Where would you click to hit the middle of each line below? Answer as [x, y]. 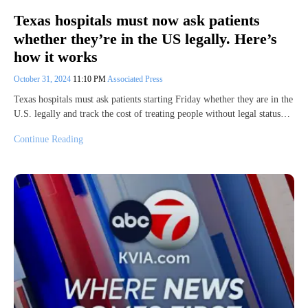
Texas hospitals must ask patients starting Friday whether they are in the [153, 99]
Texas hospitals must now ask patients [137, 21]
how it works [56, 56]
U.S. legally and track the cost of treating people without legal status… [152, 113]
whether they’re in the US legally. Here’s [145, 38]
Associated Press [135, 79]
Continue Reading [48, 139]
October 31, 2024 [43, 79]
